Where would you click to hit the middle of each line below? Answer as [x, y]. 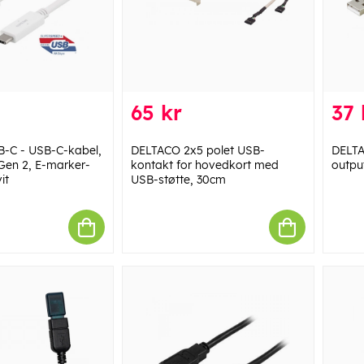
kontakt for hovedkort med [204, 165]
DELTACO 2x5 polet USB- [197, 151]
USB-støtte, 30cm [178, 180]
